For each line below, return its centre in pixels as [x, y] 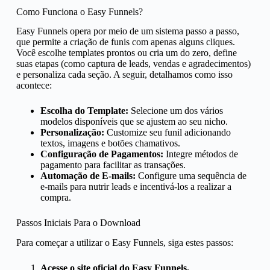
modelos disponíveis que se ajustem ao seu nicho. [134, 122]
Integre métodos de [200, 154]
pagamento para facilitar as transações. [113, 165]
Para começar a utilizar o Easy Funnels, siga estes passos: [124, 243]
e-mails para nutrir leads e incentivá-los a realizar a [136, 187]
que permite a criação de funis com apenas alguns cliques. [125, 42]
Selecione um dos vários [175, 111]
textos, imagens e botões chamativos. [110, 143]
